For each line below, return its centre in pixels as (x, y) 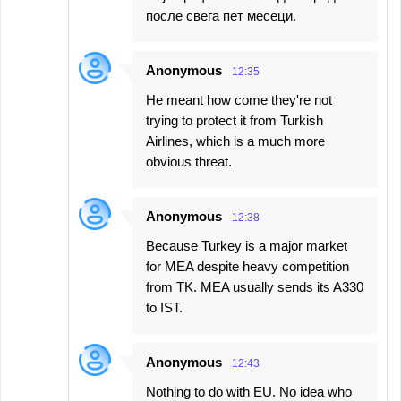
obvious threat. (189, 162)
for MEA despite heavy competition (247, 266)
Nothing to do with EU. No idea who (249, 392)
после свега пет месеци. (221, 16)
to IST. (164, 307)
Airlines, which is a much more (235, 141)
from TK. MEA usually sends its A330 (255, 287)
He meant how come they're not (239, 100)
